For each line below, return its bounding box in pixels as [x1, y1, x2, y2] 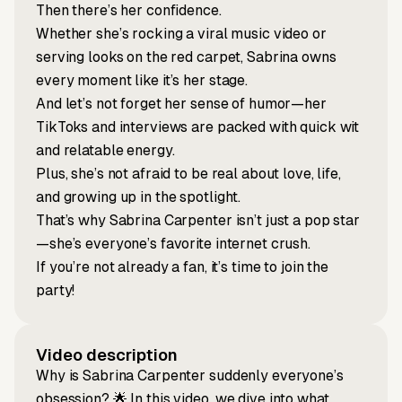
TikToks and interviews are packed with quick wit [36, 118, 360, 136]
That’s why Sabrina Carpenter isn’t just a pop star [36, 212, 361, 230]
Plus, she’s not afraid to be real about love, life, [36, 165, 341, 183]
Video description [36, 345, 178, 365]
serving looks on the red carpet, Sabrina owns [36, 48, 336, 66]
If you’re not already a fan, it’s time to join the [36, 258, 329, 276]
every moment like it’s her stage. [36, 72, 249, 90]
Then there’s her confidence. [36, 2, 222, 20]
